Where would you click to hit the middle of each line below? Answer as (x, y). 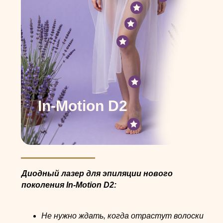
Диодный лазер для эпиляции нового (97, 173)
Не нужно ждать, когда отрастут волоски (122, 216)
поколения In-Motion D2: (69, 185)
